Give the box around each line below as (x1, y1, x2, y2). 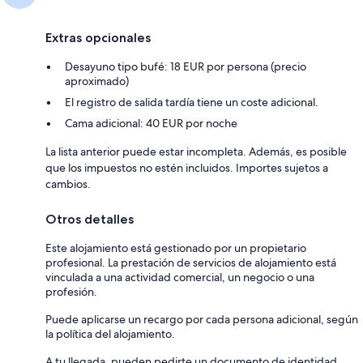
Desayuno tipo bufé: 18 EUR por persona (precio (65, 58, 306, 74)
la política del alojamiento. (45, 326, 175, 341)
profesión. (45, 284, 97, 299)
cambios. (45, 176, 91, 191)
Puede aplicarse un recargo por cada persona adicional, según (45, 311, 358, 327)
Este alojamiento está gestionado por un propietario (45, 240, 306, 255)
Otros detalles (45, 211, 134, 227)
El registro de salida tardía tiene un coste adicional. (65, 94, 318, 109)
